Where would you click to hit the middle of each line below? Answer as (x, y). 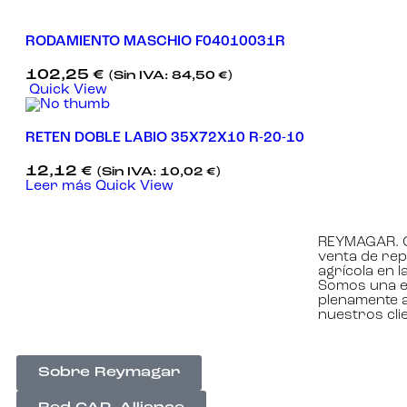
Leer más (59, 187)
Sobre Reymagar (109, 373)
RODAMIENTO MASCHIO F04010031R (155, 41)
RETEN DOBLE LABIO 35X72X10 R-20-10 (165, 139)
